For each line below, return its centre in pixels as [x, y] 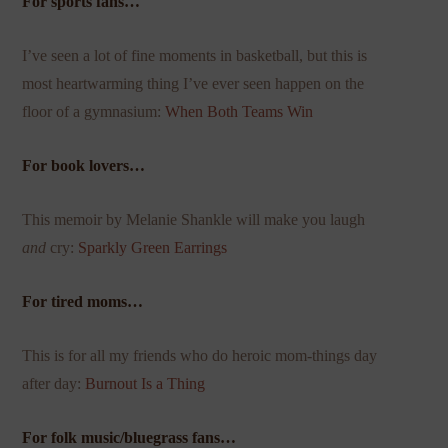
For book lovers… [84, 166]
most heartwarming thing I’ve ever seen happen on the [193, 84]
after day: [54, 384]
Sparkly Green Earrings [153, 248]
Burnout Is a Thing [145, 384]
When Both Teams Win [239, 112]
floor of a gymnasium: [94, 112]
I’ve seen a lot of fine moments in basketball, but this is [195, 56]
